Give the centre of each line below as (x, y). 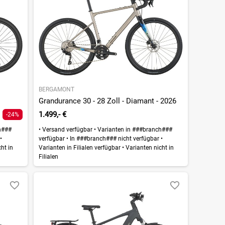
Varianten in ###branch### (134, 129)
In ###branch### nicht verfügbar (114, 138)
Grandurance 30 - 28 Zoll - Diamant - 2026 (107, 101)
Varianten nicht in (149, 147)
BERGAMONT (56, 89)
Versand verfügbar (67, 129)
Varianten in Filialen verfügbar (80, 147)
